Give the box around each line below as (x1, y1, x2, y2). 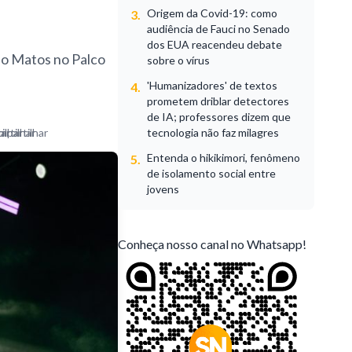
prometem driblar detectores (147, 93, 290, 108)
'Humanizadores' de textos (147, 78, 278, 92)
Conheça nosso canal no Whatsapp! (118, 236, 307, 251)
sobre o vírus (147, 53, 211, 67)
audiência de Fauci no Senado (147, 21, 291, 35)
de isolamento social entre (147, 166, 277, 180)
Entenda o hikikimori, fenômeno (147, 150, 301, 164)
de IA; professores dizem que (147, 109, 291, 123)
